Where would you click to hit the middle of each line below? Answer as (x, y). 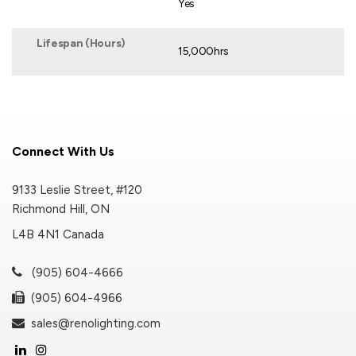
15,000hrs (204, 51)
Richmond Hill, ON (61, 209)
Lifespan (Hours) (81, 43)
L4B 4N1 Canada (58, 234)
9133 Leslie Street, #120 (77, 190)
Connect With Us (63, 151)
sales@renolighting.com (93, 323)
